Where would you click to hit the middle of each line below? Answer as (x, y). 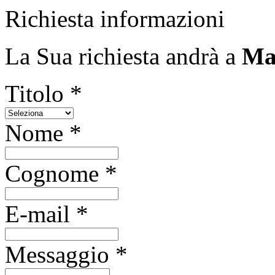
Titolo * (44, 94)
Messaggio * (66, 254)
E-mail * (47, 214)
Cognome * (61, 173)
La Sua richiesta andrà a (123, 56)
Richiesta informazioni (115, 19)
